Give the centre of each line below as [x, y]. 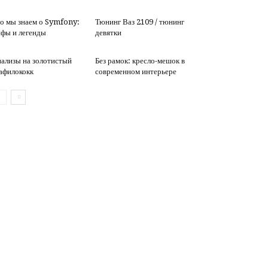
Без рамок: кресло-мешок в [140, 61]
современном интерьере [135, 71]
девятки [108, 33]
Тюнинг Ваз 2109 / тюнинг [139, 22]
